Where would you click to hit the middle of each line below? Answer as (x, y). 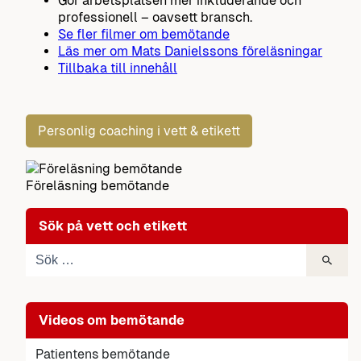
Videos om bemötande (112, 320)
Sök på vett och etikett (113, 226)
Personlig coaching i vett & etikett (139, 131)
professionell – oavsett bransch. (155, 17)
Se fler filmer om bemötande (144, 34)
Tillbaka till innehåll (118, 68)
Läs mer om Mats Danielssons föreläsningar (190, 51)
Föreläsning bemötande (98, 186)
